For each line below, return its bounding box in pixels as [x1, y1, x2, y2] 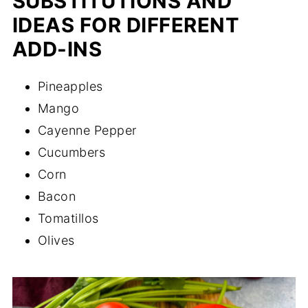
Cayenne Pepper [37, 123, 137, 138]
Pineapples [37, 79, 103, 94]
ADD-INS [12, 37, 102, 62]
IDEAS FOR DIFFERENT [12, 13, 240, 38]
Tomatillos [37, 211, 99, 226]
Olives [37, 233, 75, 248]
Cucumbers [37, 145, 106, 160]
